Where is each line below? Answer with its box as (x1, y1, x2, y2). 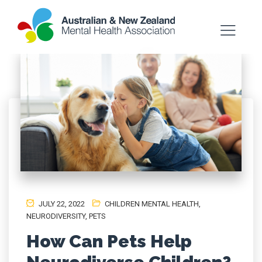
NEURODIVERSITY (26, 211, 85, 220)
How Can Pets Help (26, 230, 192, 251)
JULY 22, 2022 (37, 199, 85, 208)
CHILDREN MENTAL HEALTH (105, 199, 199, 208)
